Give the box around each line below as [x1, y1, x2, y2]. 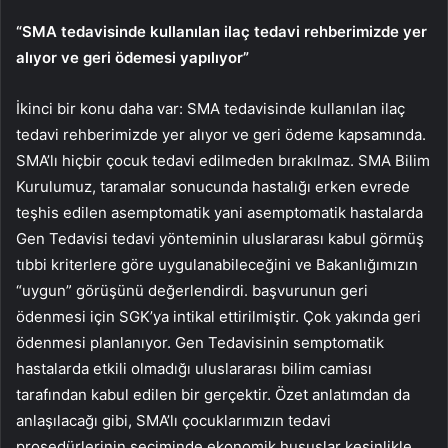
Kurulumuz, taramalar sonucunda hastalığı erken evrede [16, 176, 410, 196]
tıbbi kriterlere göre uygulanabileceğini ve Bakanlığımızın [16, 254, 418, 274]
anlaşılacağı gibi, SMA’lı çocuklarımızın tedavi [16, 410, 331, 430]
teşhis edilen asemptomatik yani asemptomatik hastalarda [16, 202, 423, 222]
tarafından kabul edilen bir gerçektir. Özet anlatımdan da [16, 384, 410, 404]
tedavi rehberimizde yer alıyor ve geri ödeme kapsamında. [16, 124, 426, 144]
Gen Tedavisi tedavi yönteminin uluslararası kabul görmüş [16, 228, 424, 248]
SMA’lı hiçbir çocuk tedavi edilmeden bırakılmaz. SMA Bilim [16, 150, 430, 170]
